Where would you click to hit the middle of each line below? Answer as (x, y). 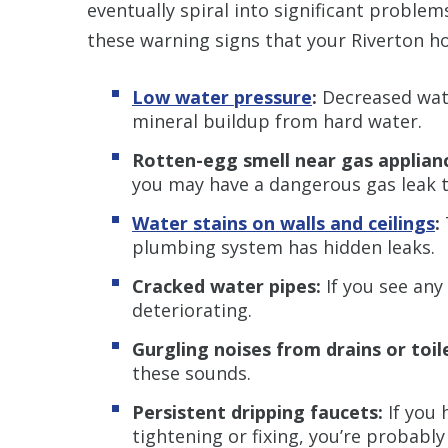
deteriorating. (192, 309)
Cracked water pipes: (226, 285)
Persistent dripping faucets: (257, 411)
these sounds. (191, 372)
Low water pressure (222, 96)
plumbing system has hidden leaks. (283, 246)
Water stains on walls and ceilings (283, 222)
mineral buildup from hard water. (277, 120)
